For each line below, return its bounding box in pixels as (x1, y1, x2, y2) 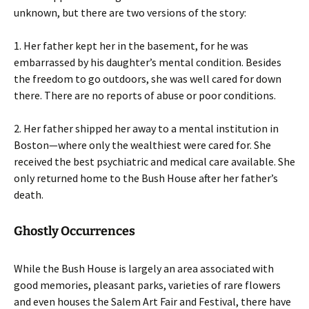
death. (14, 188, 43, 201)
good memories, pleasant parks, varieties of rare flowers (14, 278, 281, 292)
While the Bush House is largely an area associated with (14, 261, 274, 275)
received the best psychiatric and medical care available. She (14, 154, 295, 168)
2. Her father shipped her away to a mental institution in (14, 121, 279, 135)
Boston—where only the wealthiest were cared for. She (14, 138, 271, 152)
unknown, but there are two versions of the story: (14, 6, 246, 19)
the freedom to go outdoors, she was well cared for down (14, 72, 281, 86)
